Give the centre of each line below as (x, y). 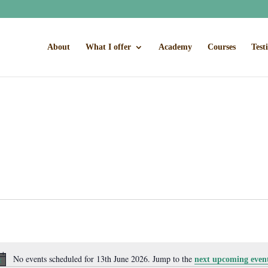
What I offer (108, 47)
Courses (222, 47)
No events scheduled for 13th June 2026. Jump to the (104, 258)
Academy (175, 47)
